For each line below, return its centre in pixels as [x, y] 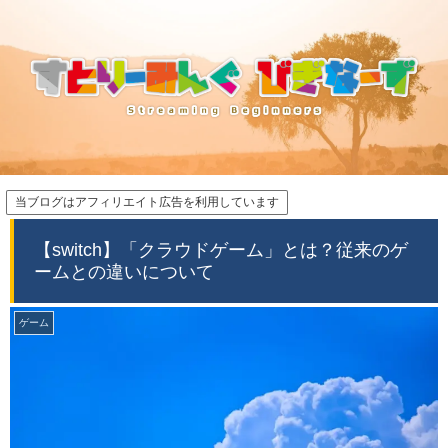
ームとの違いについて [124, 272]
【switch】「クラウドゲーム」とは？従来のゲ [221, 250]
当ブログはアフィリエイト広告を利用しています [147, 202]
